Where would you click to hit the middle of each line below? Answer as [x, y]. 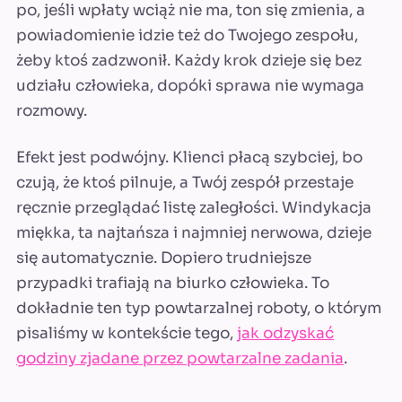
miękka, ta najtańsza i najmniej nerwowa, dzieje [194, 233]
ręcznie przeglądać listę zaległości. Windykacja [194, 208]
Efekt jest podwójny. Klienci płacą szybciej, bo [189, 158]
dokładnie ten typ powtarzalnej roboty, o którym [199, 309]
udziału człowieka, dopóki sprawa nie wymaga [190, 86]
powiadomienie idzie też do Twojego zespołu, [187, 36]
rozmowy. [52, 111]
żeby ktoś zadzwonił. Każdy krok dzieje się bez [189, 61]
